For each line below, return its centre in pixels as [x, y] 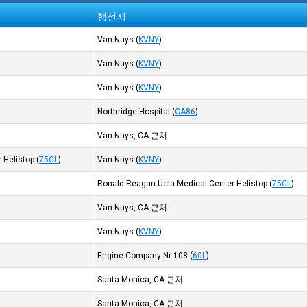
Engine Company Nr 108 [143, 256]
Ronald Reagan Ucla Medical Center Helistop [183, 184]
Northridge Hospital [134, 112]
